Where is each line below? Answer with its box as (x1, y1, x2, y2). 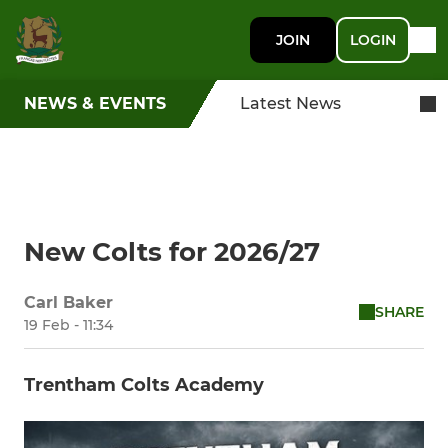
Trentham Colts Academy (24, 374, 264, 396)
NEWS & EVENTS (24, 94, 166, 113)
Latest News (240, 94, 341, 113)
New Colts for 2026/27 (24, 236, 320, 268)
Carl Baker (24, 293, 113, 312)
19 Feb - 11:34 (24, 316, 113, 334)
